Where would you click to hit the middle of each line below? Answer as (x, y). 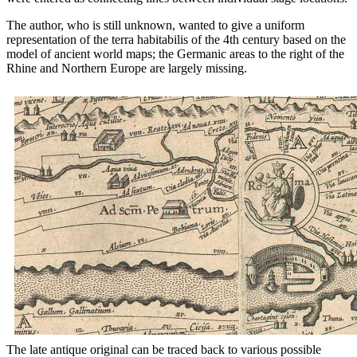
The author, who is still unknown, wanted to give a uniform (155, 25)
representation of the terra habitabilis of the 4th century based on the (176, 40)
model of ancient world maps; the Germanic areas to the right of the (175, 54)
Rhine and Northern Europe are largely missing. (127, 69)
